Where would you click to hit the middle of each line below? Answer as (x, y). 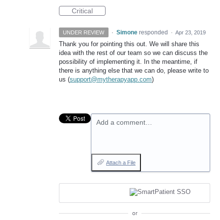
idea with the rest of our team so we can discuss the (133, 53)
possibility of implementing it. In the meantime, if (128, 62)
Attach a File (121, 163)
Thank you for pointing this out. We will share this (129, 44)
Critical (82, 11)
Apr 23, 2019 (190, 33)
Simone (127, 33)
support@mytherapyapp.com (111, 80)
